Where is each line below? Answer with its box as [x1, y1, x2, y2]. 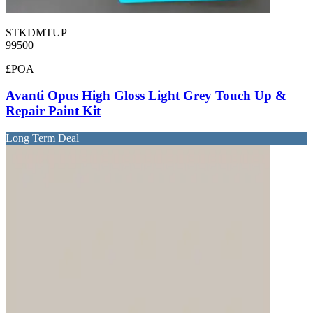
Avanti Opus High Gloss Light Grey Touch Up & [6, 88, 286, 103]
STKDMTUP [6, 26, 67, 38]
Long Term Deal [6, 132, 79, 145]
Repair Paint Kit [6, 103, 101, 119]
